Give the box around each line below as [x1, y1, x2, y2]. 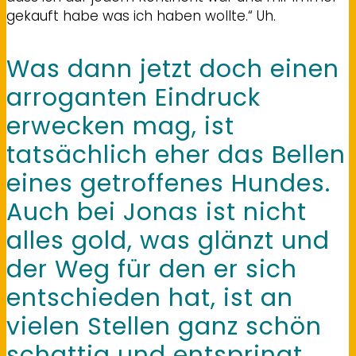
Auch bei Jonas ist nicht [6, 195, 307, 229]
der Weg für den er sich [6, 252, 297, 286]
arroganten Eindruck [6, 80, 261, 114]
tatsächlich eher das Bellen [6, 137, 346, 172]
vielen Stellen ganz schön [6, 309, 322, 343]
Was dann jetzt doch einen [6, 52, 339, 86]
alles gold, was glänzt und [6, 223, 330, 257]
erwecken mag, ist [6, 109, 234, 143]
